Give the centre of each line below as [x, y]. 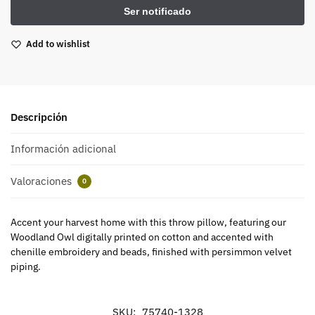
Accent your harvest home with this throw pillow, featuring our [148, 222]
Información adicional [63, 149]
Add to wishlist [58, 44]
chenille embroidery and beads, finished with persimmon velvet [151, 251]
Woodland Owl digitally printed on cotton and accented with [142, 237]
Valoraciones [43, 181]
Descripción [39, 117]
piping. [26, 266]
